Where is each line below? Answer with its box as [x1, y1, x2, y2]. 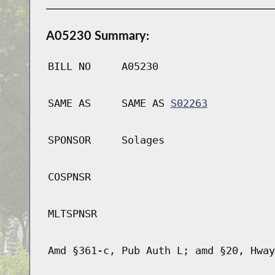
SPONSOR [47, 134, 91, 147]
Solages [121, 134, 165, 147]
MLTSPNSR [47, 207, 97, 220]
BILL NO [47, 60, 91, 73]
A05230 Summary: [45, 28, 149, 43]
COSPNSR [47, 171, 91, 184]
